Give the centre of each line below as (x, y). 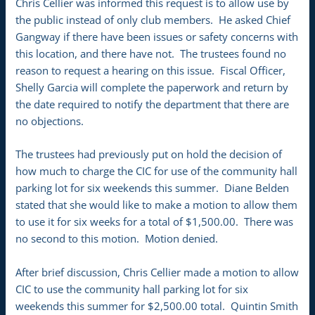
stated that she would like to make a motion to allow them (157, 205)
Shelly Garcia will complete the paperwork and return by (152, 87)
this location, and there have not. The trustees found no (151, 53)
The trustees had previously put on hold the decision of (149, 154)
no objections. (50, 121)
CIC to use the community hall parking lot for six (132, 289)
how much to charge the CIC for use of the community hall (157, 171)
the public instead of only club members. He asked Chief (153, 19)
